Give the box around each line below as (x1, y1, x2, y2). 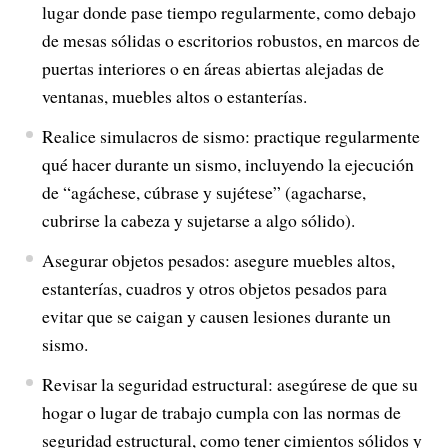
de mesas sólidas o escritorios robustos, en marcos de (41, 28, 420, 52)
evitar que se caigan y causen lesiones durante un (41, 304, 391, 328)
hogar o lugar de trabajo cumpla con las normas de (41, 400, 401, 424)
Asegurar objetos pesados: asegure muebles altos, (41, 248, 395, 272)
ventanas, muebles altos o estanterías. (41, 84, 307, 108)
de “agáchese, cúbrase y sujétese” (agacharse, (41, 180, 366, 204)
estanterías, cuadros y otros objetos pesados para (41, 276, 387, 300)
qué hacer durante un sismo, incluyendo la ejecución (41, 152, 414, 176)
